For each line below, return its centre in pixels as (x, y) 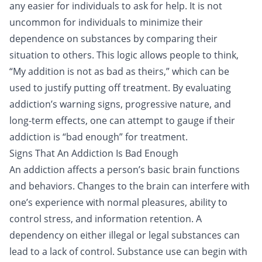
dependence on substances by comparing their (113, 39)
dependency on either (59, 235)
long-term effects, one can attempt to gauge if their (122, 120)
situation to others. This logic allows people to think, (124, 55)
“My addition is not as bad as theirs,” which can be (119, 71)
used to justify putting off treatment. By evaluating (120, 88)
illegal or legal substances (165, 235)
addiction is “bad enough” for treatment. (99, 137)
